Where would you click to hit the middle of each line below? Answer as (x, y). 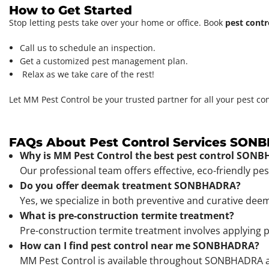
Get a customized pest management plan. (105, 61)
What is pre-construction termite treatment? (127, 216)
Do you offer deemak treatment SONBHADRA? (130, 186)
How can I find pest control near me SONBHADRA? (140, 246)
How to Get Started (71, 11)
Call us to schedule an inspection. (88, 48)
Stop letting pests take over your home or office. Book (117, 23)
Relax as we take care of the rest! (88, 74)
